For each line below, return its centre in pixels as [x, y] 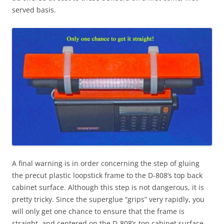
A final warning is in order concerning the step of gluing [106, 163]
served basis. [34, 10]
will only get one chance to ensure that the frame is [98, 211]
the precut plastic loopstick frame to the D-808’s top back [107, 175]
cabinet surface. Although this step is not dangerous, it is [108, 187]
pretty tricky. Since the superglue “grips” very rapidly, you [108, 199]
